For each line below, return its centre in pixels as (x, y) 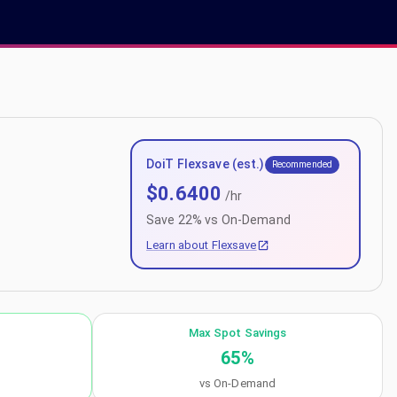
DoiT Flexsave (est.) (206, 164)
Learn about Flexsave (202, 245)
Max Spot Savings (237, 333)
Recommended (302, 164)
